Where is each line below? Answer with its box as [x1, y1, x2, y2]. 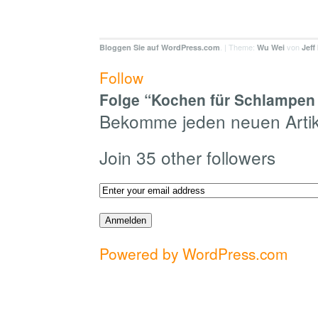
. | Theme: [220, 41, 257, 53]
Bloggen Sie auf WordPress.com [99, 42, 220, 53]
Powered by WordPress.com [99, 243, 287, 265]
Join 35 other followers [99, 145, 275, 170]
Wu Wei [257, 42, 285, 53]
